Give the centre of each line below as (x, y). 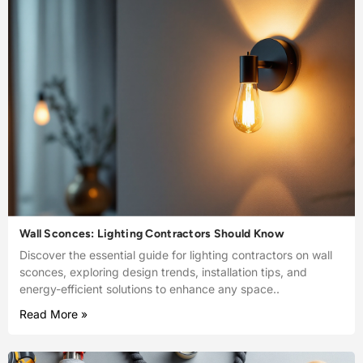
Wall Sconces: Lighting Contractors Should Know (152, 233)
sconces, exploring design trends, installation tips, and (163, 271)
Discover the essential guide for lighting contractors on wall (176, 254)
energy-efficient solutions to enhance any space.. (149, 288)
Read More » (53, 314)
